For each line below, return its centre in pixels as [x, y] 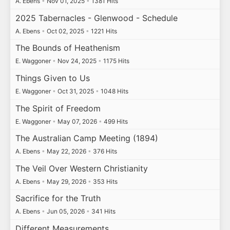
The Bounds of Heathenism [68, 48]
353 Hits [104, 181]
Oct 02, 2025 [65, 31]
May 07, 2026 [77, 121]
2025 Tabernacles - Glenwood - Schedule [96, 18]
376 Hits [104, 151]
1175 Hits [115, 61]
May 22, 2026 [66, 151]
